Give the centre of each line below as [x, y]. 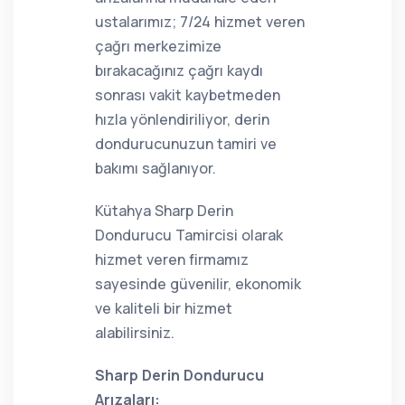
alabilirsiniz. [135, 333]
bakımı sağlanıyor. [155, 168]
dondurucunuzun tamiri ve [186, 144]
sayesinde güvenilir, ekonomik [198, 284]
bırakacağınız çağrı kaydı [179, 71]
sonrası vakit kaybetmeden [188, 95]
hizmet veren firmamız [172, 259]
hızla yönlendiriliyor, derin [182, 119]
